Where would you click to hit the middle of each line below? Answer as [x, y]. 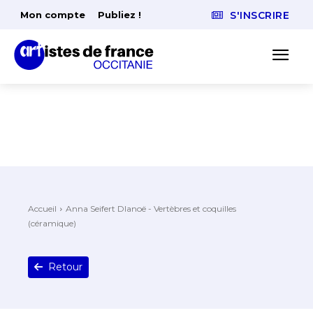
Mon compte [53, 15]
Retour [66, 267]
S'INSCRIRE [260, 16]
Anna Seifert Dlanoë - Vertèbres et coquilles [151, 209]
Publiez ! [119, 15]
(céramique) [52, 224]
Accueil [42, 209]
